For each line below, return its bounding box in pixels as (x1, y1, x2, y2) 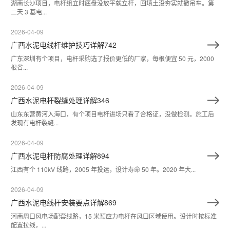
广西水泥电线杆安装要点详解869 (11, 197, 117, 208)
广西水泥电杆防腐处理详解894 (11, 150, 109, 161)
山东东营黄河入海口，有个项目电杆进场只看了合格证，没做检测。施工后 (11, 109, 214, 119)
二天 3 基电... (11, 7, 47, 16)
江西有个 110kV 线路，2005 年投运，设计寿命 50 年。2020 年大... (11, 165, 196, 174)
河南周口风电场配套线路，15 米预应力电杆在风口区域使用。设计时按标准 (11, 212, 217, 221)
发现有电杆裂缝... (11, 118, 59, 127)
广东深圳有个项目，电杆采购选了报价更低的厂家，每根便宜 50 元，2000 (11, 54, 214, 63)
